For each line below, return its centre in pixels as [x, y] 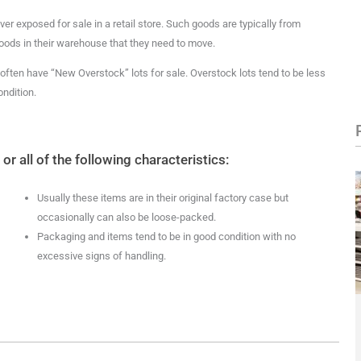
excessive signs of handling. [101, 256]
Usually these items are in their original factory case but [162, 198]
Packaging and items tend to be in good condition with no [166, 237]
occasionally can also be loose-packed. [126, 217]
